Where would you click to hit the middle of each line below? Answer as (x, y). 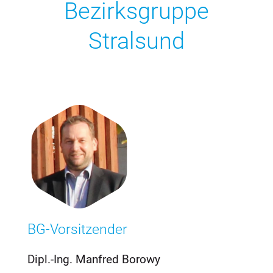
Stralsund (136, 41)
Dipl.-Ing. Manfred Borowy (94, 260)
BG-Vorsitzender (77, 230)
